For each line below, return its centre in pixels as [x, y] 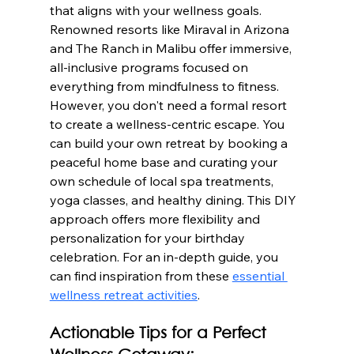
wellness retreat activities [123, 294]
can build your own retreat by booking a [170, 143]
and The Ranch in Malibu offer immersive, [172, 48]
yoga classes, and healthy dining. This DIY [174, 200]
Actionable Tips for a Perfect [160, 333]
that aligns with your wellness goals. [157, 10]
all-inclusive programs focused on [150, 67]
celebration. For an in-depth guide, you [165, 256]
